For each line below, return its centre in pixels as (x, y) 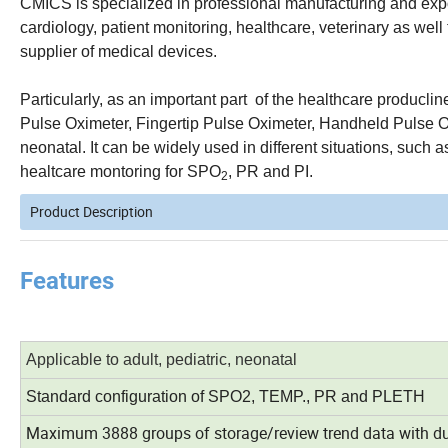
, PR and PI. (270, 171)
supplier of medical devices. (118, 51)
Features (67, 280)
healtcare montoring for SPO (120, 171)
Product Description (91, 211)
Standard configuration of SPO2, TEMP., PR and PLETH (225, 396)
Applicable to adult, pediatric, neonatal (161, 359)
